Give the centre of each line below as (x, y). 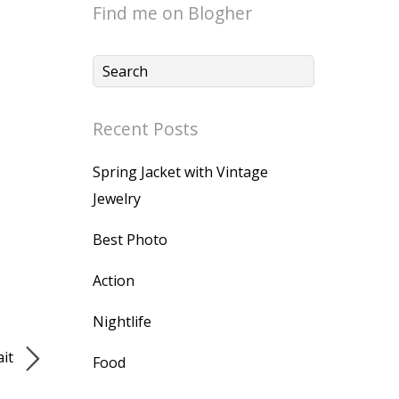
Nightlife (122, 322)
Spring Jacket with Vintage (180, 172)
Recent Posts (145, 129)
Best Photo (130, 240)
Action (114, 281)
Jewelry (117, 199)
